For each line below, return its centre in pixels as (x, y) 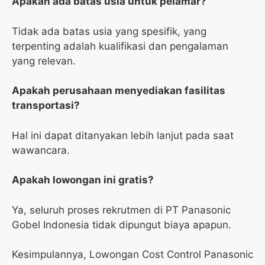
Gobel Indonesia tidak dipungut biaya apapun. (122, 224)
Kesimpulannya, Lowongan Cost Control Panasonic (132, 255)
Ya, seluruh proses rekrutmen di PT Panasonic (121, 210)
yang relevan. (44, 61)
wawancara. (41, 150)
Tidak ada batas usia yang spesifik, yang (109, 31)
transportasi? (46, 106)
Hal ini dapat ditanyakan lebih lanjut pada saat (123, 135)
